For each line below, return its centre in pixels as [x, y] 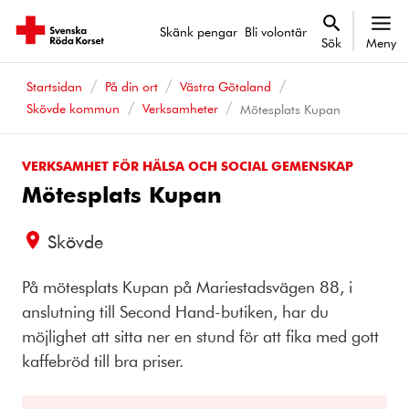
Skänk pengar [199, 31]
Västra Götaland [226, 86]
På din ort [131, 86]
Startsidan [54, 86]
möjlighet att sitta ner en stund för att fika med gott [200, 336]
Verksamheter [180, 108]
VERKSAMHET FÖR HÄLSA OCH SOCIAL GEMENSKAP [188, 165]
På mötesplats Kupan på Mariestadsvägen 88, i [187, 286]
